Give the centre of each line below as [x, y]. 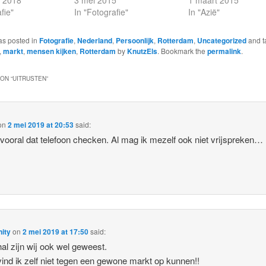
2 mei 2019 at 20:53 [41, 124]
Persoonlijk [134, 41]
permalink [224, 51]
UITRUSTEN [29, 79]
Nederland [94, 41]
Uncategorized [221, 41]
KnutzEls [142, 51]
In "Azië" [204, 12]
